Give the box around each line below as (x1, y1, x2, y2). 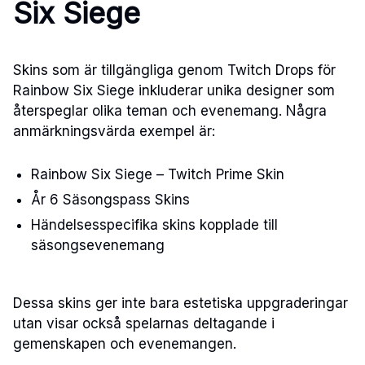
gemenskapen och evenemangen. (13, 335, 236, 352)
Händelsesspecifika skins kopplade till (31, 217, 279, 234)
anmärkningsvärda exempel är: (13, 122, 215, 139)
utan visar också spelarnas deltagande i (13, 314, 275, 332)
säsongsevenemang (31, 237, 165, 254)
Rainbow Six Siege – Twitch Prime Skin (31, 166, 285, 183)
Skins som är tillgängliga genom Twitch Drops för (13, 61, 336, 78)
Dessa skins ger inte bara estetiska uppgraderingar (13, 294, 348, 311)
